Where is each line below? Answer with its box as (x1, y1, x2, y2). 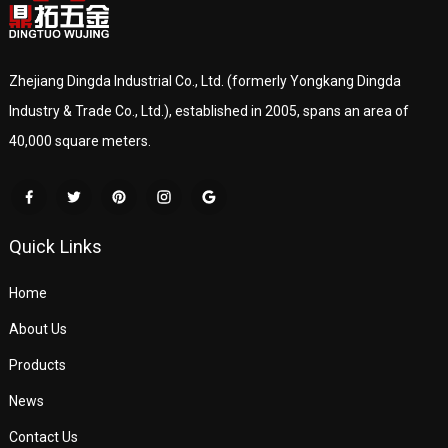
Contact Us (8, 428, 78, 445)
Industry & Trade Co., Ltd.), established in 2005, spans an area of (8, 102, 409, 119)
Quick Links (8, 235, 102, 257)
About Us (8, 320, 67, 337)
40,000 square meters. (8, 132, 151, 149)
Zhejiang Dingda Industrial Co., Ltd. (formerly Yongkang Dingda (8, 72, 401, 89)
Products (8, 356, 66, 373)
